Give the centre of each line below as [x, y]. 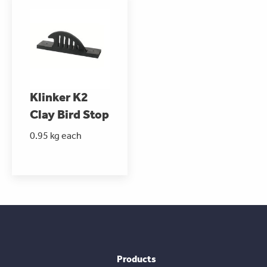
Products [136, 259]
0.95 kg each [56, 135]
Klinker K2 [59, 97]
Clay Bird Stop [69, 114]
